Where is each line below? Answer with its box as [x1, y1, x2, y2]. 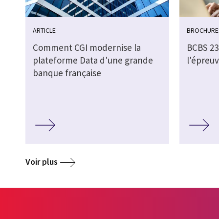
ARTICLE [33, 26, 56, 35]
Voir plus [25, 155, 58, 167]
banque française [33, 67, 101, 79]
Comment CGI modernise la [33, 42, 141, 54]
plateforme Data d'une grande [33, 54, 153, 66]
